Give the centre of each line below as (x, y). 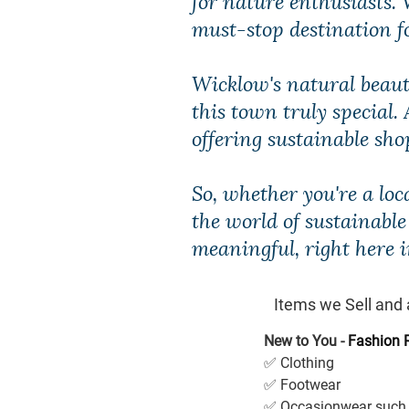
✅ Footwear (302, 385)
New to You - (306, 341)
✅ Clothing (299, 363)
